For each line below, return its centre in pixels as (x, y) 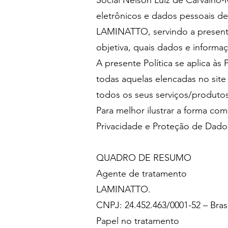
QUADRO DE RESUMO (144, 158)
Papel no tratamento (138, 221)
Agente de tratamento (141, 174)
